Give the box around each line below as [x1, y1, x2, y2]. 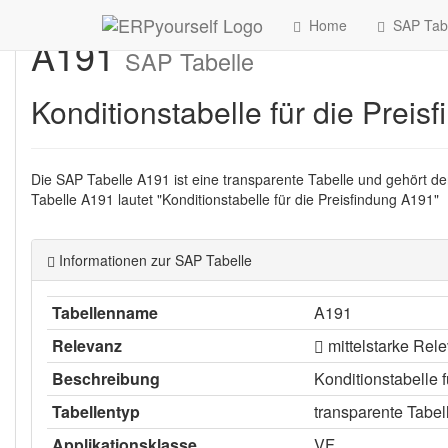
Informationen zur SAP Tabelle [55, 250, 252, 270]
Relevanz [52, 334, 122, 357]
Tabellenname [52, 301, 158, 324]
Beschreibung [52, 367, 160, 390]
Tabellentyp [52, 400, 140, 423]
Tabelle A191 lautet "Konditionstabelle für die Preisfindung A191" [31, 189, 439, 209]
